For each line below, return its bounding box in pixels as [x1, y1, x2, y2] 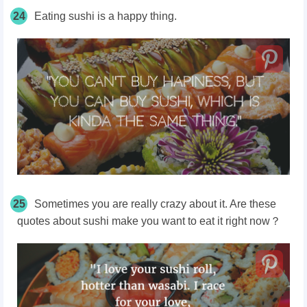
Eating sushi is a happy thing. [34, 10, 177, 23]
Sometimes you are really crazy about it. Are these [34, 198, 276, 210]
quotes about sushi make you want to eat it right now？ [17, 215, 281, 228]
